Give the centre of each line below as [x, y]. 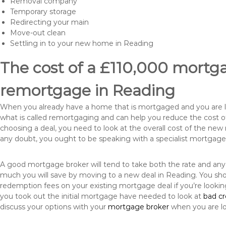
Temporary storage [43, 12]
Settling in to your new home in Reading [82, 43]
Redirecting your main [49, 22]
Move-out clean [38, 33]
